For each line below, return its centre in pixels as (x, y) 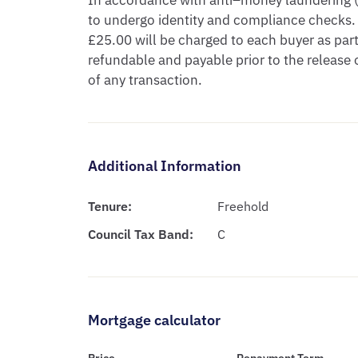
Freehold (243, 206)
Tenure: (109, 206)
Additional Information (164, 166)
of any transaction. (145, 80)
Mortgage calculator (154, 320)
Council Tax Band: (140, 234)
